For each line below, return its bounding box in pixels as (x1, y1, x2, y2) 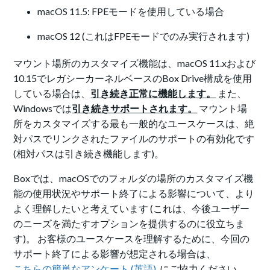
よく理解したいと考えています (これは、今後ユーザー (13, 202, 250, 215)
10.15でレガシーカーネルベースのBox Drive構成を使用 (13, 72, 253, 84)
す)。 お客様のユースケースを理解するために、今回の (13, 233, 250, 245)
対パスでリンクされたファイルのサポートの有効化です (13, 133, 255, 145)
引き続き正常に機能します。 (90, 87, 216, 99)
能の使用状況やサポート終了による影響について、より (13, 187, 255, 199)
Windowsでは (13, 102, 72, 115)
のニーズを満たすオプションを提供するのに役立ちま (13, 218, 245, 230)
